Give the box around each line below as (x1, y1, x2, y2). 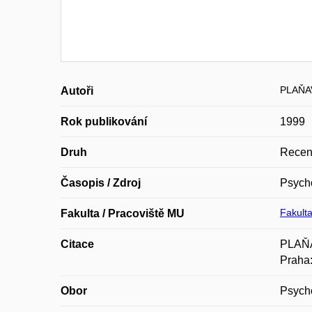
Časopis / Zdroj (61, 177, 141, 189)
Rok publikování (61, 116, 147, 127)
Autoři (61, 85, 93, 97)
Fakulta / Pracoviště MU (61, 208, 185, 219)
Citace (61, 238, 94, 250)
